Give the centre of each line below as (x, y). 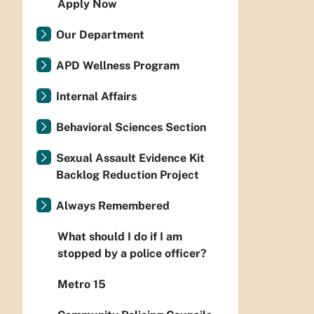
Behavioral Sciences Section (131, 127)
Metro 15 (82, 284)
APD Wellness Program (118, 66)
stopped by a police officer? (132, 253)
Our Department (100, 35)
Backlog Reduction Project (128, 175)
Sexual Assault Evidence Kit (130, 158)
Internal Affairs (96, 96)
